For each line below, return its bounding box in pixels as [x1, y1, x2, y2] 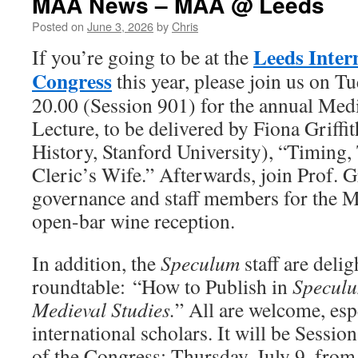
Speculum [161, 249, 245, 276]
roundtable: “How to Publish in [32, 272, 292, 300]
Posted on [32, 18, 84, 34]
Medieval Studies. [32, 296, 175, 323]
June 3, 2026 [87, 18, 153, 34]
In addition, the [32, 249, 161, 276]
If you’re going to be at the [32, 43, 253, 70]
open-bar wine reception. [32, 207, 235, 234]
